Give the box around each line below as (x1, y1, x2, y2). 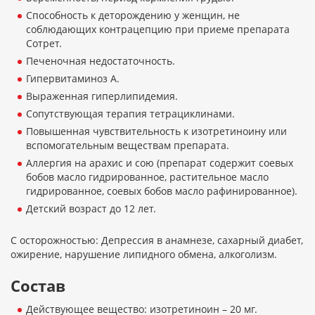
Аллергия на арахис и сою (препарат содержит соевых (26, 156, 293, 170)
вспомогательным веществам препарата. (26, 139, 229, 153)
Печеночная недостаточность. (26, 54, 175, 68)
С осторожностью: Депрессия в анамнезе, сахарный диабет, (11, 233, 303, 247)
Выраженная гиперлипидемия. (26, 89, 178, 103)
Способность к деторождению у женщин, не (26, 8, 240, 22)
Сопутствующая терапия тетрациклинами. (26, 107, 235, 121)
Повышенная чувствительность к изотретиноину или (26, 124, 287, 139)
